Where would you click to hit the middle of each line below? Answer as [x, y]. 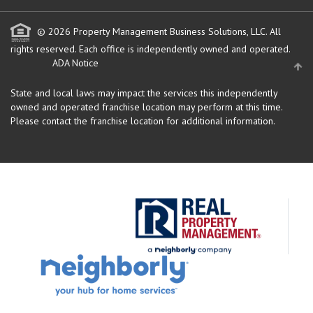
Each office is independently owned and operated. [184, 49]
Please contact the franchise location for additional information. [143, 121]
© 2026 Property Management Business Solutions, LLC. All [158, 32]
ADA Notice [75, 63]
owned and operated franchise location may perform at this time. [146, 107]
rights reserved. [45, 49]
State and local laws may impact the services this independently [144, 93]
